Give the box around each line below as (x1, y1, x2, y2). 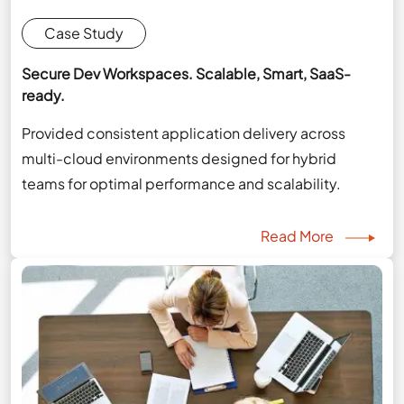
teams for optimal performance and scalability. (22, 173, 342, 193)
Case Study (44, 23, 124, 42)
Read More (260, 225, 336, 245)
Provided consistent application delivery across (22, 123, 346, 142)
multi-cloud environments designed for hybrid (22, 148, 337, 168)
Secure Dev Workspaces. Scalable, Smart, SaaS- (22, 63, 352, 83)
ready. (22, 85, 66, 105)
